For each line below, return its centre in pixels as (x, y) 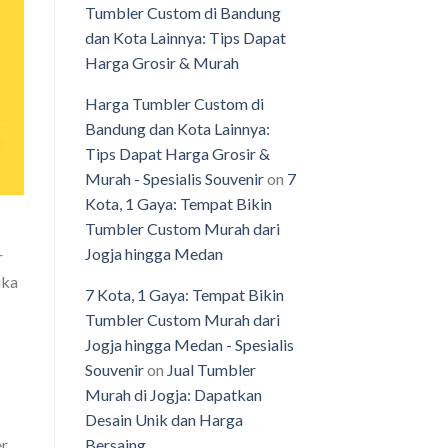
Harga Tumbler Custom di (174, 104)
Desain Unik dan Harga (163, 420)
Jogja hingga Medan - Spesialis (189, 345)
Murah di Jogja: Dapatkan (173, 395)
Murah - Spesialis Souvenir (174, 179)
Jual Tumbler (211, 370)
